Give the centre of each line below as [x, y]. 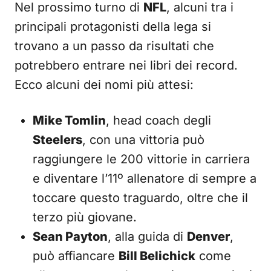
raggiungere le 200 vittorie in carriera [141, 159]
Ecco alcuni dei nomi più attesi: [104, 85]
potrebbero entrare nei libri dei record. [126, 65]
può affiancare [76, 256]
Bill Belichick [157, 256]
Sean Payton [70, 237]
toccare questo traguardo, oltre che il [140, 198]
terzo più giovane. [85, 217]
